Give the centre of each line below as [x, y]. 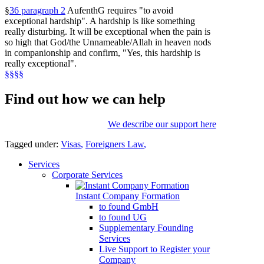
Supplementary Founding [146, 228]
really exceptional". [41, 63]
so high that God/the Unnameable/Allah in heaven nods [108, 42]
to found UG [123, 217]
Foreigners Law [115, 144]
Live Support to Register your [154, 249]
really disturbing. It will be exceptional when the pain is [108, 31]
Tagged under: [33, 144]
